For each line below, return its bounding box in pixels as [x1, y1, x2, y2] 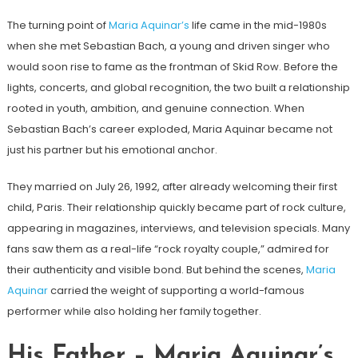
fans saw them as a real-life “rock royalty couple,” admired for [6, 241, 329, 257]
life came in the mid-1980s [189, 18, 327, 34]
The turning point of [6, 18, 109, 34]
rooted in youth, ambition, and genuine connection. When [6, 101, 304, 117]
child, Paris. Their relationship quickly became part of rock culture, [6, 200, 346, 216]
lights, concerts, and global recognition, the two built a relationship [6, 80, 350, 96]
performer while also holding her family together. [6, 304, 261, 320]
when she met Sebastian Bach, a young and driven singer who [6, 38, 330, 54]
